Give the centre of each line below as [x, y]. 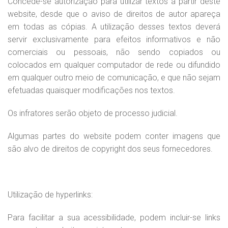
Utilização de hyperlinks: [50, 195]
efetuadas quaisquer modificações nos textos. [91, 90]
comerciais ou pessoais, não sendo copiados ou [114, 52]
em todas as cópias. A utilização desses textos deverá [114, 27]
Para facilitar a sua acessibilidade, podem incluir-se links [114, 218]
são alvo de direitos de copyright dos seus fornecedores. [110, 149]
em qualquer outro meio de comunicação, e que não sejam [114, 78]
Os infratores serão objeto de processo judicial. [93, 113]
